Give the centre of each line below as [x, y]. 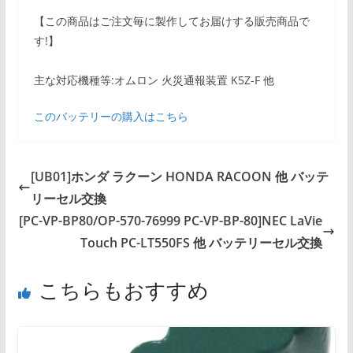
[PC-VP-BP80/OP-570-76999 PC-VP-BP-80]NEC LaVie [171, 221]
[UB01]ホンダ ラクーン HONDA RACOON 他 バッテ [179, 177]
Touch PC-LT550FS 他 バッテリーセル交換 [202, 243]
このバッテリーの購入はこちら [111, 117]
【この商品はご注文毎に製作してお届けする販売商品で [171, 21]
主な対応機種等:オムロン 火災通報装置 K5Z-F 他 [154, 80]
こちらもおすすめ [123, 290]
